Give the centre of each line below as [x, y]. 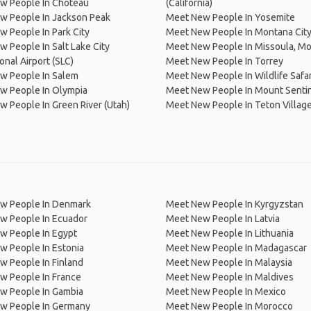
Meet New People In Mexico [226, 292]
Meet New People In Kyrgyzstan [235, 204]
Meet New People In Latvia [223, 219]
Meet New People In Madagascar [236, 248]
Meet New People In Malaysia [229, 262]
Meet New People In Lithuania [230, 233]
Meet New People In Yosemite [230, 17]
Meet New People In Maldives [230, 277]
